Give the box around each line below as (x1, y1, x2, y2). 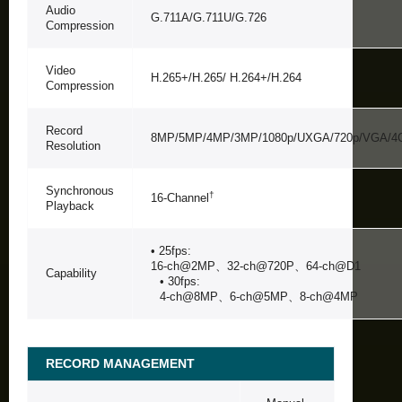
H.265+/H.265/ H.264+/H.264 (151, 70, 301, 84)
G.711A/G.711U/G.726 (151, 10, 267, 24)
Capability (46, 266, 97, 280)
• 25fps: (151, 243, 191, 258)
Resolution (46, 138, 100, 153)
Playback (46, 198, 94, 213)
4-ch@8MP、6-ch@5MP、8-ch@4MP (160, 289, 358, 303)
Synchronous (46, 183, 114, 197)
